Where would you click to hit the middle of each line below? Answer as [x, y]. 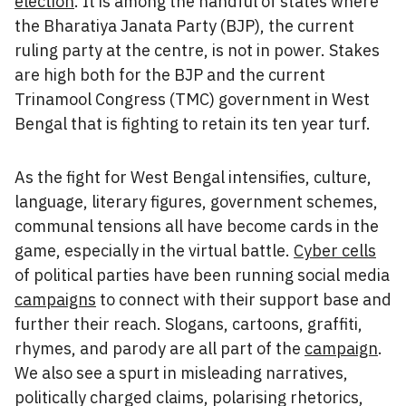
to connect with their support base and [244, 300]
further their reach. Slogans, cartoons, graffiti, [188, 324]
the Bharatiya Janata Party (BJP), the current [184, 26]
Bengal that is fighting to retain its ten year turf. [193, 124]
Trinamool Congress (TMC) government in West [192, 99]
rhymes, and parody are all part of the [159, 348]
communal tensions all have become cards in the [197, 226]
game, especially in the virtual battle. [154, 251]
